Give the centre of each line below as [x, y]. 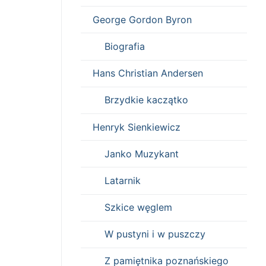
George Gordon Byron [142, 19]
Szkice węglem [138, 208]
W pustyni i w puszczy [155, 234]
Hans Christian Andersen [148, 73]
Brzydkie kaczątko [146, 100]
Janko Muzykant [142, 153]
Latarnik [123, 180]
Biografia [125, 46]
